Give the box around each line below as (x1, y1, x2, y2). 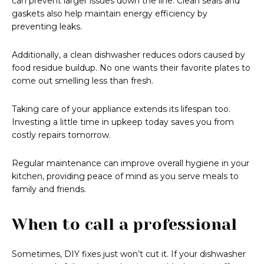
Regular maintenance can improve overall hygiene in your (12, 158, 249, 169)
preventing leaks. (12, 21, 82, 32)
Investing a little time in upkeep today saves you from (12, 117, 234, 128)
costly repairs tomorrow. (12, 130, 111, 141)
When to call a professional (12, 215, 237, 234)
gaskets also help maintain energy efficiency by (12, 8, 207, 19)
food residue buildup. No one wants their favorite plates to (12, 62, 250, 74)
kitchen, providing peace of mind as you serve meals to (12, 171, 239, 182)
